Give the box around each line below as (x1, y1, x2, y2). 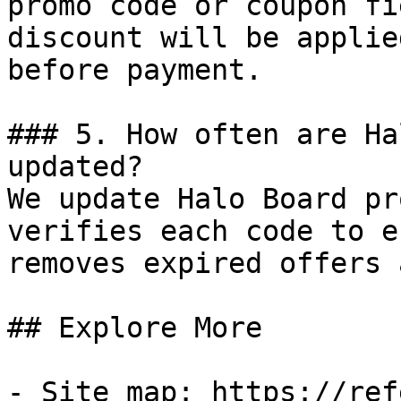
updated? (7, 150, 143, 183)
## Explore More (7, 311, 262, 344)
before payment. (7, 54, 262, 86)
